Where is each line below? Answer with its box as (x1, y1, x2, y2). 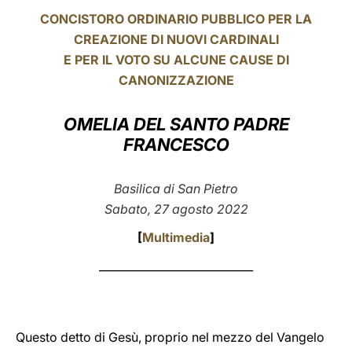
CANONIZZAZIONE (118, 72, 234, 88)
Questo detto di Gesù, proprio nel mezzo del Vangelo (16, 329, 324, 345)
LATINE (249, 19, 290, 34)
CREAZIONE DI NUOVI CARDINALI (73, 31, 279, 47)
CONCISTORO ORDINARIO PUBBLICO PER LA (40, 11, 312, 27)
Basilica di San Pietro (114, 181, 238, 196)
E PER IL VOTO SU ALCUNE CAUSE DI (63, 52, 289, 68)
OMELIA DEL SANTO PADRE (63, 114, 289, 134)
